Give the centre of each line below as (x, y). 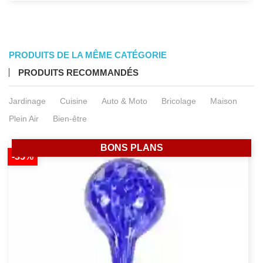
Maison (224, 101)
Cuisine (74, 101)
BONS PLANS (131, 148)
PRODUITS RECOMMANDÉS (78, 73)
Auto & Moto (124, 101)
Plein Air (24, 119)
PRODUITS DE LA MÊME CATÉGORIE (88, 55)
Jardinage (27, 101)
